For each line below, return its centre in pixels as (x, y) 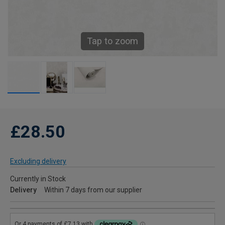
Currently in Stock (38, 179)
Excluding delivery (38, 161)
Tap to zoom (113, 41)
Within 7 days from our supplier (93, 190)
